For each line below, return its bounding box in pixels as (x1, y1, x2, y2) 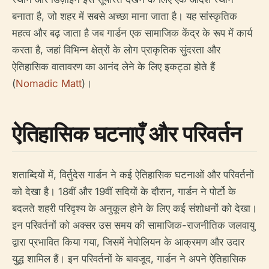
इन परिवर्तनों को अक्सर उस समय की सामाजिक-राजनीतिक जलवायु (12, 219, 255, 231)
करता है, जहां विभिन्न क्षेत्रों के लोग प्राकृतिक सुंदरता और (12, 43, 220, 56)
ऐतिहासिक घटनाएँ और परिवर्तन (12, 118, 241, 148)
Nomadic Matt (16, 77, 82, 89)
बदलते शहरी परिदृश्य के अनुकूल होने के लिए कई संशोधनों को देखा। (12, 202, 257, 214)
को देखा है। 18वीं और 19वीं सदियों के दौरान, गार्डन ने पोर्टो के (12, 185, 236, 198)
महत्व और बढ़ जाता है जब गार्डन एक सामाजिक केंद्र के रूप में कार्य (12, 26, 252, 39)
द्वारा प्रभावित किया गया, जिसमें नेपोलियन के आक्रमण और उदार (12, 235, 244, 248)
